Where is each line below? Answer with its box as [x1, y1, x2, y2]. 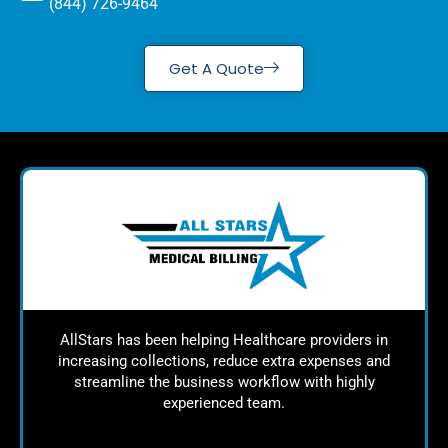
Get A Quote [169, 58, 264, 80]
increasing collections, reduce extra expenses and [58, 352, 390, 371]
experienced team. [163, 394, 285, 413]
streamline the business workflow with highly [73, 373, 375, 392]
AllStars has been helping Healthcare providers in [60, 331, 388, 350]
